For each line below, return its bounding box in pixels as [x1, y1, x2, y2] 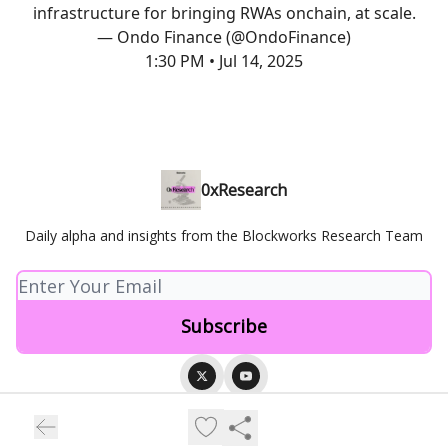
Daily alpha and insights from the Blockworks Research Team [25, 226, 423, 245]
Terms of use [227, 415, 296, 429]
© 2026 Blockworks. [170, 399, 278, 413]
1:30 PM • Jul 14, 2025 [145, 49, 303, 72]
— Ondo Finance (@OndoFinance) [97, 25, 351, 48]
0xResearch [201, 179, 287, 201]
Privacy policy [152, 415, 227, 429]
